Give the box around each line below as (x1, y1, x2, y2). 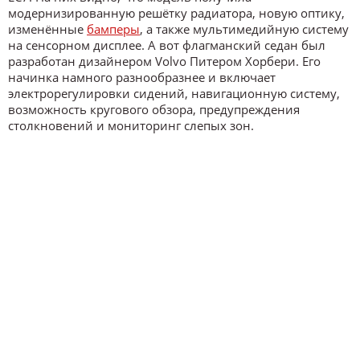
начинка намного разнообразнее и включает (8, 68, 276, 85)
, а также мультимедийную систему (140, 20, 349, 37)
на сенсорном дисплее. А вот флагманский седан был (8, 36, 325, 53)
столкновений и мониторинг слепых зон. (8, 117, 254, 133)
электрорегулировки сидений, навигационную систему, (8, 84, 340, 101)
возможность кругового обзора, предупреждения (8, 100, 300, 117)
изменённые (8, 20, 87, 37)
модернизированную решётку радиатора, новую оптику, (8, 4, 345, 21)
